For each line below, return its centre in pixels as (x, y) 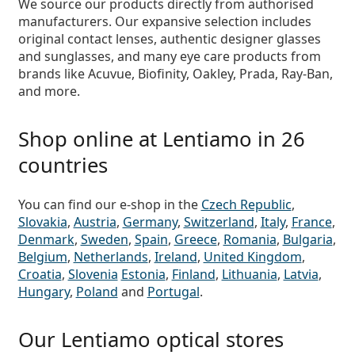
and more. (49, 91)
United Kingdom (252, 256)
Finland (193, 274)
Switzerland (219, 221)
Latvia (301, 274)
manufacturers (63, 21)
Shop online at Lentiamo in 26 (161, 139)
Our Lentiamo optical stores (151, 339)
